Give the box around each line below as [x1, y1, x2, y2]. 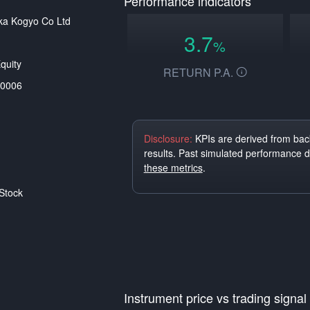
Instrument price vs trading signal [123, 289, 307, 307]
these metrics [143, 161, 203, 174]
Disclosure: [143, 131, 192, 145]
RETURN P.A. [163, 64, 236, 80]
